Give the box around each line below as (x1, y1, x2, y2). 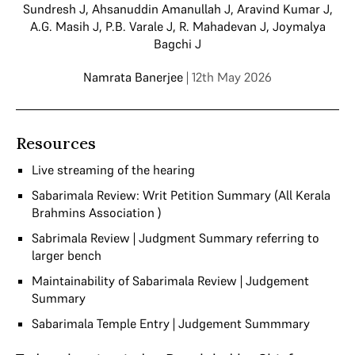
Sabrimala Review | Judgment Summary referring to (32, 230, 319, 246)
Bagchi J (154, 36, 201, 52)
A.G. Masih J (29, 18, 99, 34)
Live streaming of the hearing (32, 162, 195, 177)
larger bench (32, 247, 101, 263)
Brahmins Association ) (32, 204, 162, 220)
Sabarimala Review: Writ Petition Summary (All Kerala (32, 187, 330, 203)
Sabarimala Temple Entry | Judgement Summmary (32, 315, 310, 331)
